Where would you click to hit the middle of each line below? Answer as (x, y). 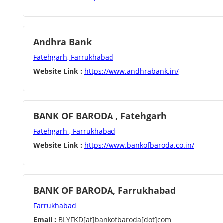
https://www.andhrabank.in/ (131, 71)
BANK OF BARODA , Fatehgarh (100, 116)
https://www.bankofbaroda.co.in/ (139, 145)
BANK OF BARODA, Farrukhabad (104, 190)
